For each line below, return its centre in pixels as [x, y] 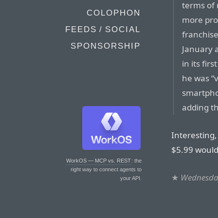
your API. [131, 178]
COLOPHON [114, 13]
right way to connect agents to [106, 169]
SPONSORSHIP [106, 46]
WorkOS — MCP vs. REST [99, 161]
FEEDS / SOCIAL [103, 29]
